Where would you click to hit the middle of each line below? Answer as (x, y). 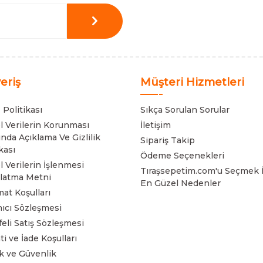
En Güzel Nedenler (181, 183)
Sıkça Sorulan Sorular (185, 109)
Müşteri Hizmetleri (192, 82)
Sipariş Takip (168, 140)
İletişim (156, 125)
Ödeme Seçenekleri (182, 155)
